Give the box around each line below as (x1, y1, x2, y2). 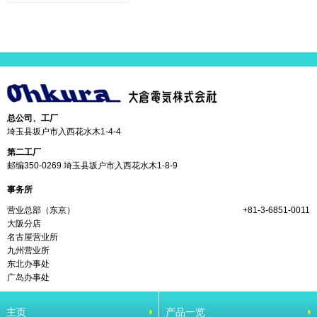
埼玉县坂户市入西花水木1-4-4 (7, 127, 121, 137)
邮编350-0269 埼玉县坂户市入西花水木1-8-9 (7, 161, 178, 171)
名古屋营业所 (7, 232, 58, 243)
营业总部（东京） (7, 205, 75, 216)
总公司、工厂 (7, 113, 58, 124)
